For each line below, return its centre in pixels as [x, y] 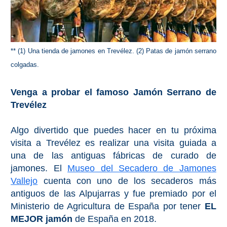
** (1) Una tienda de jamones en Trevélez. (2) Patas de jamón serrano [113, 51]
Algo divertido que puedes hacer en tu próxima [113, 130]
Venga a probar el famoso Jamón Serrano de [113, 92]
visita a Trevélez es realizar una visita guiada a [113, 143]
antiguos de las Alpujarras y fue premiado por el [113, 194]
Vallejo [24, 181]
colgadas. [25, 65]
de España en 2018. [115, 219]
